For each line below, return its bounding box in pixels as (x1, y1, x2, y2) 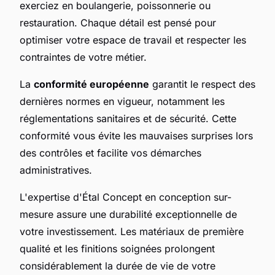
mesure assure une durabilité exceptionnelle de (20, 207, 237, 220)
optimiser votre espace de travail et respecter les (20, 33, 246, 46)
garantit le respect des (149, 77, 255, 90)
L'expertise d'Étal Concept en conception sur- (20, 190, 231, 203)
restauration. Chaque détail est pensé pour (20, 16, 216, 29)
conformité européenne (34, 77, 149, 90)
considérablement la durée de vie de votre (20, 259, 215, 272)
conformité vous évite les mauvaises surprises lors (20, 129, 253, 142)
